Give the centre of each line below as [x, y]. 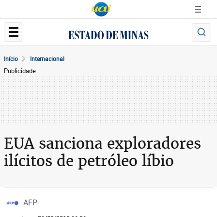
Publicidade [20, 71]
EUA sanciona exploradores [102, 143]
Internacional [47, 59]
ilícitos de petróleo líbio [89, 161]
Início [11, 59]
